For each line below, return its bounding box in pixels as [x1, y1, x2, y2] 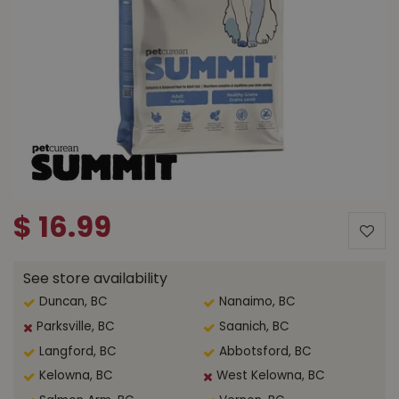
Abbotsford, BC [218, 346, 312, 358]
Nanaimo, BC [218, 297, 296, 308]
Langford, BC [39, 346, 118, 358]
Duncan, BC [39, 297, 109, 308]
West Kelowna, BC [216, 370, 325, 383]
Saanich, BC [218, 321, 289, 333]
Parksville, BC [37, 321, 116, 333]
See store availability [23, 273, 168, 288]
